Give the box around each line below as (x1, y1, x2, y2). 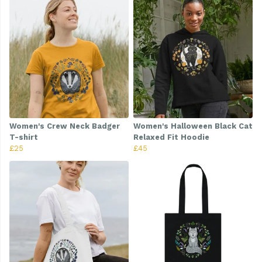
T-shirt (9, 133, 38, 142)
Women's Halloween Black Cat (133, 122, 253, 131)
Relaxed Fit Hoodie (133, 133, 209, 142)
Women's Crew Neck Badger (9, 122, 120, 131)
